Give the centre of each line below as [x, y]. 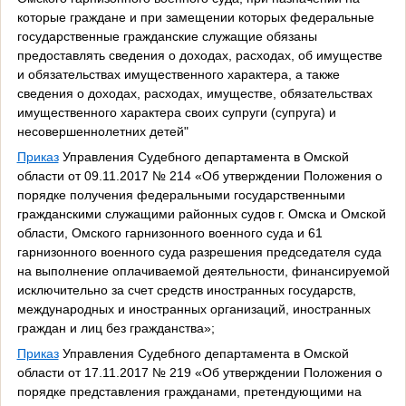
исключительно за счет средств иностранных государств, [186, 290]
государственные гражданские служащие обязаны [167, 36]
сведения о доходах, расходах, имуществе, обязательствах [194, 93]
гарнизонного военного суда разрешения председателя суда [199, 251]
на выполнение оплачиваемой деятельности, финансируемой [203, 271]
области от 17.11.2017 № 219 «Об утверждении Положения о [199, 372]
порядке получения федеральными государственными [181, 194]
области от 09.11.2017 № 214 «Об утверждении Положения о [199, 175]
